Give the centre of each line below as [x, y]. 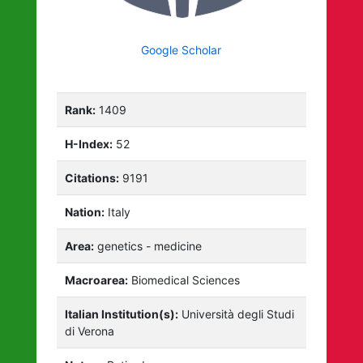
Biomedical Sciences [184, 280]
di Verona [90, 331]
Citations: [92, 177]
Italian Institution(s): [122, 314]
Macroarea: [97, 280]
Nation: [85, 211]
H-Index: [89, 143]
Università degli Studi [237, 314]
